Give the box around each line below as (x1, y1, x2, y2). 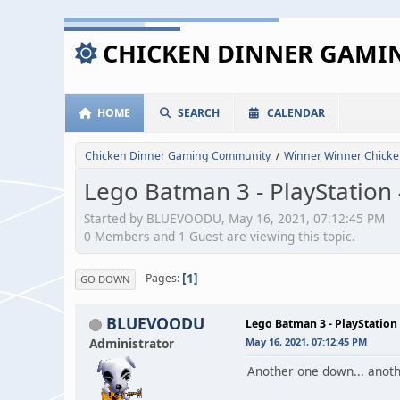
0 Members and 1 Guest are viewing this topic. (84, 227, 355, 245)
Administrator (89, 334, 174, 352)
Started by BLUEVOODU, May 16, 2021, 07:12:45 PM (84, 209, 385, 227)
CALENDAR (267, 105, 325, 121)
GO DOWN (80, 271, 130, 286)
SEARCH (178, 105, 220, 121)
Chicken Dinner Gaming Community (85, 148, 271, 163)
